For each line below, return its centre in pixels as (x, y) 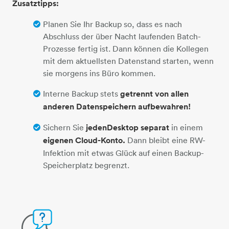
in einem (187, 127)
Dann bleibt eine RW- (165, 140)
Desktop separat (139, 127)
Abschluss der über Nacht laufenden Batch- (122, 36)
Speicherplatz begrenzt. (86, 165)
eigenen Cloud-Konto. (84, 140)
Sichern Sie (64, 127)
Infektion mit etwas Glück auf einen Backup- (123, 153)
